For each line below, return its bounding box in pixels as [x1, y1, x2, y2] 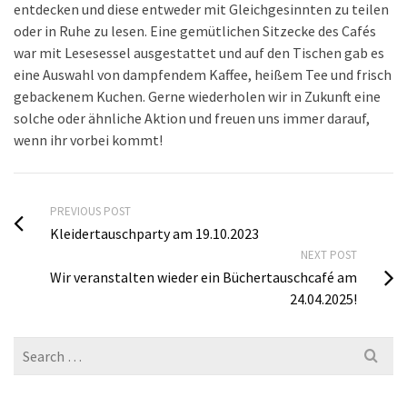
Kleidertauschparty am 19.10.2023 [50, 224, 259, 243]
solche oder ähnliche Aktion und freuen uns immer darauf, [14, 109, 370, 127]
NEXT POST [301, 247, 357, 263]
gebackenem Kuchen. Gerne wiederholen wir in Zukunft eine [14, 87, 381, 105]
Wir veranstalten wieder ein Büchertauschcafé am [50, 268, 357, 286]
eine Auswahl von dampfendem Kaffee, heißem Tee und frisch [14, 65, 392, 84]
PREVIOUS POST [50, 203, 131, 219]
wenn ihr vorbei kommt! [14, 131, 163, 149]
